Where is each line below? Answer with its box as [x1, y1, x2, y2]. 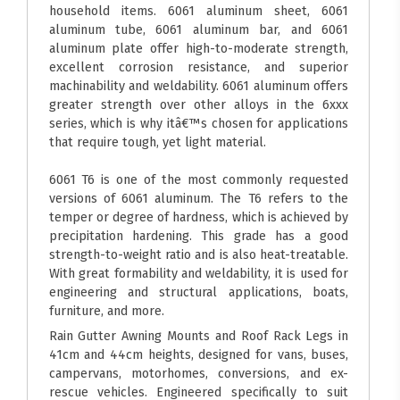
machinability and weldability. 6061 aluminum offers [48, 77, 349, 94]
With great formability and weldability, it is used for [48, 264, 349, 281]
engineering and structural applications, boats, [48, 283, 349, 300]
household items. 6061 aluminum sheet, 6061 [48, 2, 349, 19]
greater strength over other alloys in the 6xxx [48, 96, 349, 112]
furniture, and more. [48, 302, 164, 319]
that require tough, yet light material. [48, 133, 266, 150]
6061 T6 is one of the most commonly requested [48, 171, 349, 187]
